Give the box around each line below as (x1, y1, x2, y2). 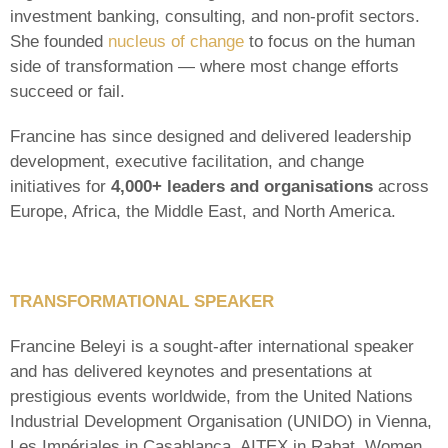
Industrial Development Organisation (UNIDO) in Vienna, (10, 412, 432, 431)
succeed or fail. (10, 82, 125, 101)
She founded (10, 32, 108, 51)
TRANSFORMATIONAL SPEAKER (10, 292, 274, 311)
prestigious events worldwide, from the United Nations (10, 387, 413, 406)
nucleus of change (108, 32, 244, 51)
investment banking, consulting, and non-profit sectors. (10, 7, 420, 26)
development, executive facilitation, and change (10, 152, 364, 171)
